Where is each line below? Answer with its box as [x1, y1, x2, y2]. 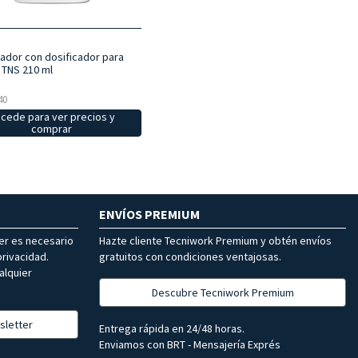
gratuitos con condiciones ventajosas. [99, 249, 281, 264]
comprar [31, 121, 72, 136]
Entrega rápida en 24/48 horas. [99, 320, 245, 336]
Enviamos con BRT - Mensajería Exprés [99, 336, 280, 352]
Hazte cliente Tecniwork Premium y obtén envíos [99, 233, 332, 248]
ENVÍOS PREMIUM [99, 205, 200, 222]
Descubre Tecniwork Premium [151, 284, 294, 300]
